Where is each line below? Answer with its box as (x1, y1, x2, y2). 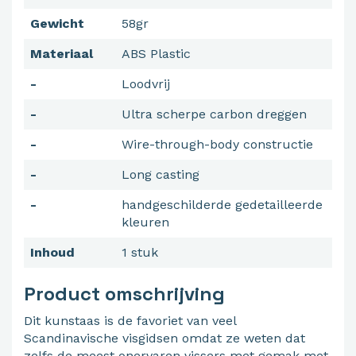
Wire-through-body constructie (122, 137, 313, 153)
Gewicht (30, 16, 84, 32)
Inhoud (30, 245, 75, 261)
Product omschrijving (24, 281, 225, 307)
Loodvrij (122, 76, 170, 92)
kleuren (122, 215, 169, 230)
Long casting (122, 167, 199, 183)
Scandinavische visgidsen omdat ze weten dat (24, 331, 305, 346)
